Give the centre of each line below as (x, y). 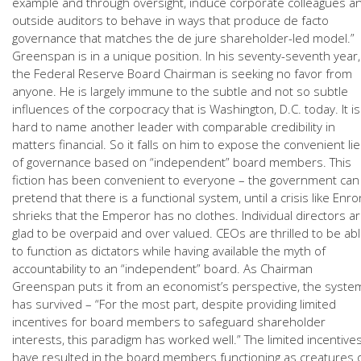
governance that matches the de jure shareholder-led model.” (183, 38)
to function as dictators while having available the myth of (169, 251)
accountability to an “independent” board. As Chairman (162, 268)
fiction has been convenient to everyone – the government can (186, 180)
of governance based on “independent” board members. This (182, 162)
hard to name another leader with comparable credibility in (174, 127)
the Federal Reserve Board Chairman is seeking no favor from (182, 73)
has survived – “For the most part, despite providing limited (174, 304)
